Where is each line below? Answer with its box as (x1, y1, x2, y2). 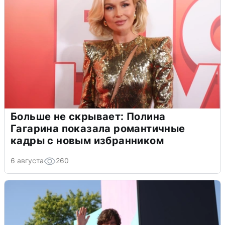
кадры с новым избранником (11, 134, 164, 147)
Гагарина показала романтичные (11, 122, 185, 135)
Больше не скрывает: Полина (11, 110, 166, 123)
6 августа (11, 156, 44, 165)
